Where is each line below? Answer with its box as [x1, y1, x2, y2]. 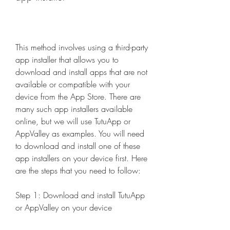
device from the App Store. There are [15, 91, 141, 102]
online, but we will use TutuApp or [15, 116, 130, 127]
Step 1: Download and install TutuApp [15, 189, 145, 201]
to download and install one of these [15, 140, 140, 151]
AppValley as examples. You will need [15, 128, 144, 139]
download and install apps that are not [15, 66, 147, 78]
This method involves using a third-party [15, 42, 148, 53]
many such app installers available [15, 103, 132, 114]
